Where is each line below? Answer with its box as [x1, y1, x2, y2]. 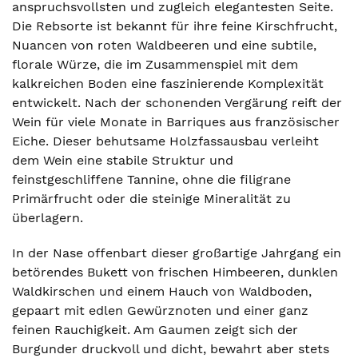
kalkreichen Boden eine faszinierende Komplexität [12, 76, 324, 91]
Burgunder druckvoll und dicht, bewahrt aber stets [12, 341, 329, 356]
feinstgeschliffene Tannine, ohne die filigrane [12, 172, 291, 187]
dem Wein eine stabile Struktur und [12, 153, 233, 168]
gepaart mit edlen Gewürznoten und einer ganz [12, 303, 308, 318]
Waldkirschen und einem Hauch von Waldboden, [12, 284, 312, 299]
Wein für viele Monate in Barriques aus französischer [12, 114, 340, 129]
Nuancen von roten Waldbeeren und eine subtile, [12, 38, 316, 53]
